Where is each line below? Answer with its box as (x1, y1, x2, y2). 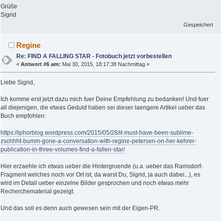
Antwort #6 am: (21, 61, 61, 68)
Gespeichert (184, 22, 214, 28)
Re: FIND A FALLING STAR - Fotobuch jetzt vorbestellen (16, 53, 172, 60)
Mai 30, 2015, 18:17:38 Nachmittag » (61, 61, 150, 68)
